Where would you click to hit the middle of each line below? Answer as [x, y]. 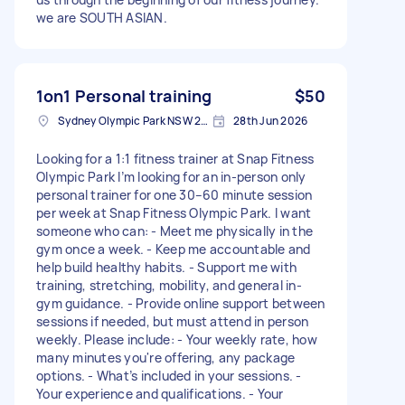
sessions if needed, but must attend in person [173, 321]
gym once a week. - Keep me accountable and [174, 249]
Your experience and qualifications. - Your [160, 393]
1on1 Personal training [124, 95]
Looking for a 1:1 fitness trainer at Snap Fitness [175, 158]
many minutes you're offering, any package [166, 357]
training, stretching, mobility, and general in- [169, 285]
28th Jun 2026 [271, 120]
